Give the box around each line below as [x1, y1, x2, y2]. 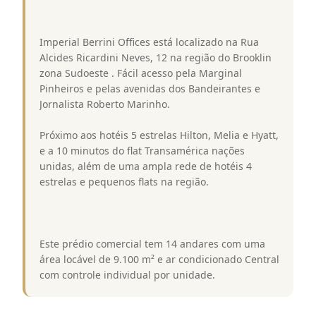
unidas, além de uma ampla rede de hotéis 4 [39, 159, 252, 173]
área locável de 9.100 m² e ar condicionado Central [39, 252, 279, 266]
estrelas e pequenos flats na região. [39, 174, 209, 188]
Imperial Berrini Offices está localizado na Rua [39, 35, 259, 49]
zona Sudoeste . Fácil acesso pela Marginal [39, 66, 242, 80]
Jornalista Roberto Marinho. [39, 97, 170, 111]
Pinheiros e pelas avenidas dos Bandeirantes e [39, 81, 260, 95]
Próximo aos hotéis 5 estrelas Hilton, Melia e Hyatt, [39, 128, 279, 142]
